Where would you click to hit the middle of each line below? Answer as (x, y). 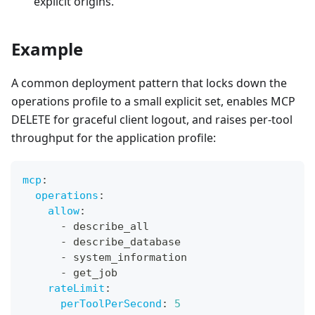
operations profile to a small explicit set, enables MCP (153, 101)
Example (47, 49)
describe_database (124, 242)
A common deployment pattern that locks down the (149, 83)
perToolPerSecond (111, 303)
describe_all (108, 226)
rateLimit (76, 288)
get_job (92, 272)
